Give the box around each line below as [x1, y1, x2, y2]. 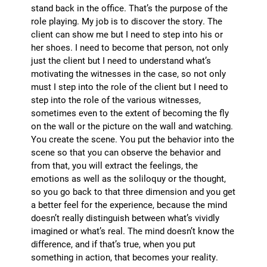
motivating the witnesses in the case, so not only [31, 67, 226, 80]
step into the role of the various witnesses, [31, 94, 201, 106]
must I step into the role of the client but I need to [31, 80, 229, 93]
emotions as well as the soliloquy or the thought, [31, 172, 226, 185]
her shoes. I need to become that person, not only [31, 41, 229, 54]
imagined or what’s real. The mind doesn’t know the [31, 225, 235, 237]
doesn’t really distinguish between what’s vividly [31, 212, 220, 224]
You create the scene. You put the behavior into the [31, 133, 235, 145]
